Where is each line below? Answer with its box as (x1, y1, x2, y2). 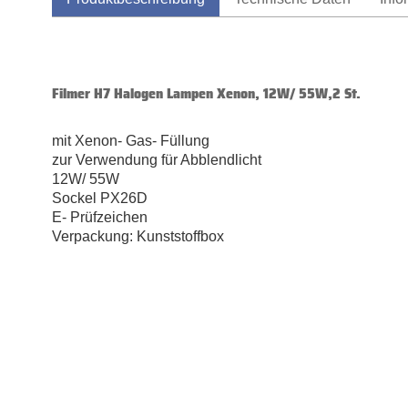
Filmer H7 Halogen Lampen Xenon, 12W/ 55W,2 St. (52, 82, 361, 106)
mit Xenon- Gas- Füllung (52, 133, 209, 149)
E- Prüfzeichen (52, 209, 148, 226)
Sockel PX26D (52, 190, 148, 207)
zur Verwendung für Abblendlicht (52, 152, 261, 168)
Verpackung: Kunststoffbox (52, 229, 224, 245)
